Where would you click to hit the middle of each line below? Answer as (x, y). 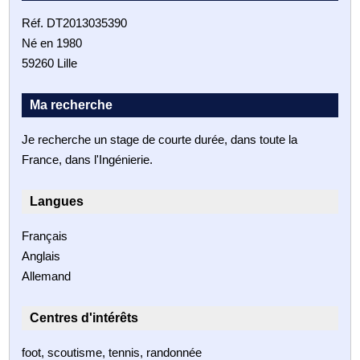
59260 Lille (50, 63)
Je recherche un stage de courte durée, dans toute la (160, 139)
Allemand (47, 276)
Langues (57, 201)
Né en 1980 (52, 43)
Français (45, 235)
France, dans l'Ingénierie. (88, 159)
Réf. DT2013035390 (75, 22)
